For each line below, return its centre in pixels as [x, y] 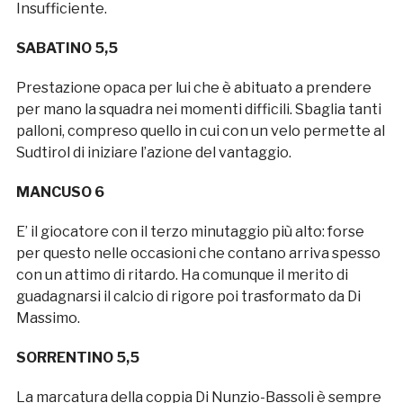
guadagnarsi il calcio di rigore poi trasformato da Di [188, 296]
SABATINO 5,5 [67, 48]
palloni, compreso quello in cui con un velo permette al [200, 130]
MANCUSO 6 [60, 192]
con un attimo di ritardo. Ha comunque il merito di [182, 274]
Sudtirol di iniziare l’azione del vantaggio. [153, 152]
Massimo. [48, 318]
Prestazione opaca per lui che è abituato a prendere [193, 87]
